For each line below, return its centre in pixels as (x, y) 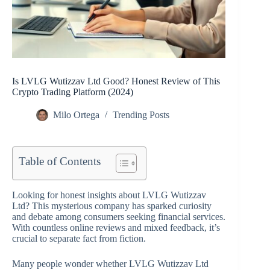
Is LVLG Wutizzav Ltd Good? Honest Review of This (116, 81)
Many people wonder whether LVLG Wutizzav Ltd (110, 263)
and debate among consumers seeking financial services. (119, 216)
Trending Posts (141, 115)
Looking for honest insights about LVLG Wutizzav (109, 195)
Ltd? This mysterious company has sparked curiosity (112, 206)
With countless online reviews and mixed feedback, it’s (116, 227)
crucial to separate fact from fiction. (79, 238)
